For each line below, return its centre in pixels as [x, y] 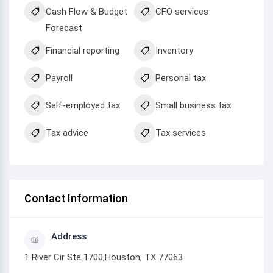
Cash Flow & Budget [87, 12]
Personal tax [181, 78]
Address [69, 236]
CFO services [182, 12]
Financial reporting [83, 51]
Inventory [175, 51]
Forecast [64, 28]
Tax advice [67, 133]
